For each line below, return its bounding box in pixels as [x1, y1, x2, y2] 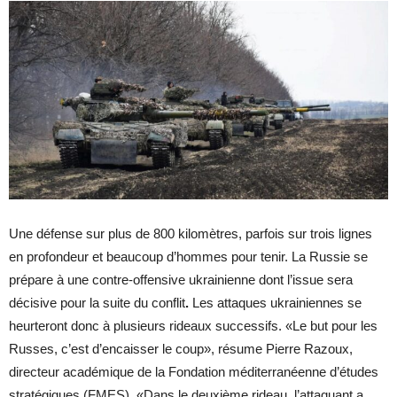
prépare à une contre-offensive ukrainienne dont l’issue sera [9, 271, 353, 287]
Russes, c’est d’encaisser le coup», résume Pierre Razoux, [9, 340, 353, 356]
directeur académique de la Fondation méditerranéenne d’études [9, 363, 378, 379]
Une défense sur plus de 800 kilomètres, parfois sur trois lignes [9, 225, 372, 241]
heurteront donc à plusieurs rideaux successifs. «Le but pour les [9, 317, 378, 333]
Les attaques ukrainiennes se [189, 294, 362, 310]
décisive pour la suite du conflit [9, 294, 185, 310]
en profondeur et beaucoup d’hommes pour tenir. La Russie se [9, 248, 368, 264]
